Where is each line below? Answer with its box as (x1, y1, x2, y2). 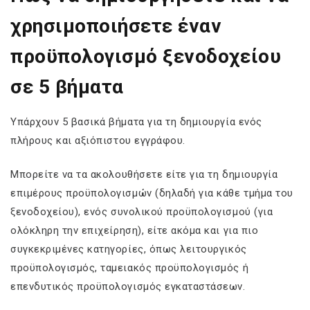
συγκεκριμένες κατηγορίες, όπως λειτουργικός (10, 243, 247, 256)
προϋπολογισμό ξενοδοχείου (10, 44, 282, 68)
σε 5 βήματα (10, 75, 124, 98)
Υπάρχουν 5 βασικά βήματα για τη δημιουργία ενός (10, 115, 262, 128)
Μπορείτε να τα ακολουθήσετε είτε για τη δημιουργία (10, 168, 278, 181)
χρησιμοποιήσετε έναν (10, 14, 222, 37)
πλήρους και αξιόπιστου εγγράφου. (10, 134, 185, 147)
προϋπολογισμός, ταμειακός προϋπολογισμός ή (10, 262, 249, 275)
